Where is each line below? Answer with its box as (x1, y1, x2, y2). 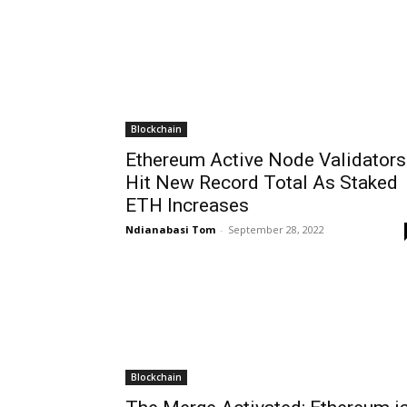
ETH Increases (125, 194, 249, 216)
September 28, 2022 (228, 222, 324, 236)
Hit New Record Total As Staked (125, 171, 398, 194)
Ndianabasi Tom (125, 222, 215, 236)
